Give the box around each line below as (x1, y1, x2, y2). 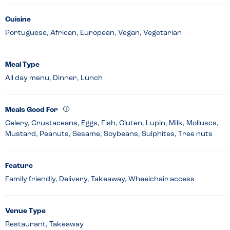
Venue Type (5, 207, 46, 215)
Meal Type (5, 61, 40, 69)
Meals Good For (5, 106, 58, 114)
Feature (5, 162, 33, 170)
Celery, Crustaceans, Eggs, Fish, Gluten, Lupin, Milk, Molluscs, (5, 119, 219, 127)
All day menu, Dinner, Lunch (5, 74, 103, 82)
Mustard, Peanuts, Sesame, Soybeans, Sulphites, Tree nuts (5, 130, 213, 138)
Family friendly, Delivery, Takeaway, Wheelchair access (5, 175, 195, 183)
